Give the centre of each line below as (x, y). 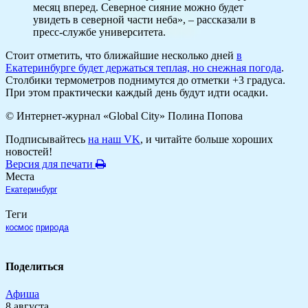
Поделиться (35, 267)
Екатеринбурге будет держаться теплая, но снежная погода (143, 68)
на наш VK (114, 140)
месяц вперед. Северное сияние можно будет (138, 8)
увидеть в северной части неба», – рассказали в (144, 20)
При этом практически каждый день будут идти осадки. (137, 93)
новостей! (29, 152)
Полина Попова (205, 116)
